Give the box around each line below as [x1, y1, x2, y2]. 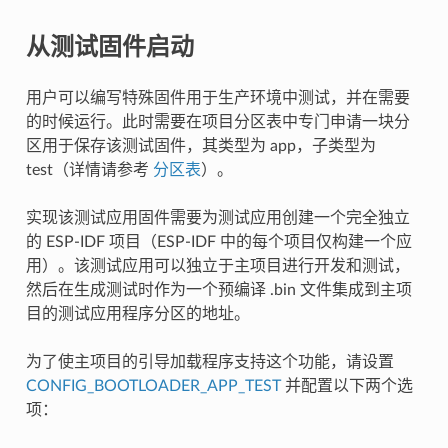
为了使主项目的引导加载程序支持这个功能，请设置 [25, 353, 394, 370]
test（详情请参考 [25, 161, 153, 178]
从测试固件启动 [25, 29, 194, 62]
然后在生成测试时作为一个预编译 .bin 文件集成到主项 [25, 281, 412, 298]
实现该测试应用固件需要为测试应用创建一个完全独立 [25, 209, 410, 226]
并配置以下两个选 [280, 377, 413, 394]
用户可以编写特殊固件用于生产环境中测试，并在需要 [25, 89, 410, 106]
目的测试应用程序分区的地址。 [25, 305, 250, 322]
